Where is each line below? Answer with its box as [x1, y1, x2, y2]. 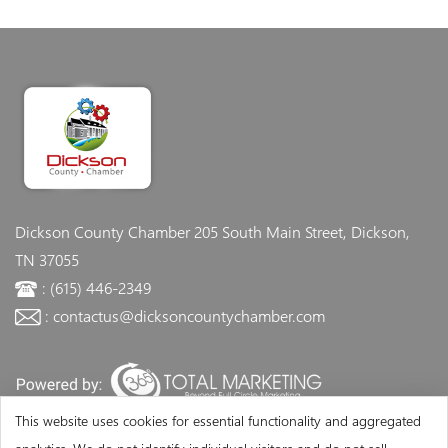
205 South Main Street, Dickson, [194, 220, 410, 242]
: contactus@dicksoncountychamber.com [45, 304, 325, 326]
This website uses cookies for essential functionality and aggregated [15, 410, 421, 430]
